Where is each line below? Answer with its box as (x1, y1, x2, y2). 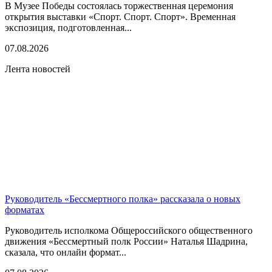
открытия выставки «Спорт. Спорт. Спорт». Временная (5, 11, 236, 22)
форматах (5, 204, 44, 215)
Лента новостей (5, 63, 70, 74)
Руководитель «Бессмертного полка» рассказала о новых (5, 193, 240, 204)
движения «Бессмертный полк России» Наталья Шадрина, (5, 236, 248, 246)
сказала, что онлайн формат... (5, 246, 126, 257)
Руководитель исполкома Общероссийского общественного (5, 225, 253, 236)
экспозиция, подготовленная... (5, 22, 132, 33)
